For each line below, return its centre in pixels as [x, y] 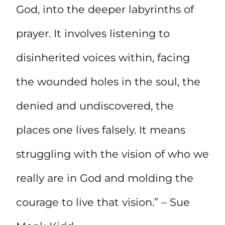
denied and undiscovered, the [95, 105]
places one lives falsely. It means [101, 130]
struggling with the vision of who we [113, 154]
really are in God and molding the [105, 178]
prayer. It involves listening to [93, 33]
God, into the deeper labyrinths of [105, 9]
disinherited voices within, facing [103, 57]
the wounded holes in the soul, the [108, 81]
